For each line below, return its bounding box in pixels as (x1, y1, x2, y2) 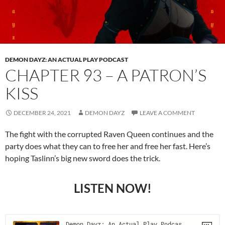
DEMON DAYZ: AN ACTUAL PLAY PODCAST (5, 56, 128, 64)
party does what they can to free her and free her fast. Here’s (5, 141, 210, 151)
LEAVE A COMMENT (140, 109, 195, 117)
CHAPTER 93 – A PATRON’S (5, 65, 206, 86)
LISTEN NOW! (73, 181, 152, 196)
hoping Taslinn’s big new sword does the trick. (5, 153, 160, 163)
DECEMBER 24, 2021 (14, 109, 71, 117)
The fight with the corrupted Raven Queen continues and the (5, 129, 213, 139)
